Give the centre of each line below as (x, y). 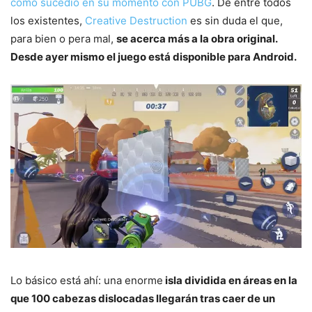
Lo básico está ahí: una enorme (87, 281)
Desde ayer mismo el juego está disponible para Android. (154, 56)
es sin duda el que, (235, 20)
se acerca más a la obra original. (197, 38)
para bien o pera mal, (63, 38)
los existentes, (48, 20)
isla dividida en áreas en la (230, 281)
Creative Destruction (136, 20)
